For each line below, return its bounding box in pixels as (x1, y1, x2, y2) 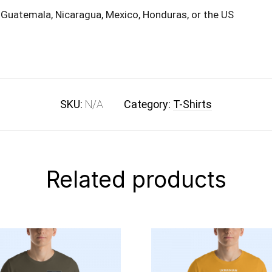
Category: (124, 97, 173, 110)
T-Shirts (173, 97, 212, 110)
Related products (46, 165, 226, 193)
